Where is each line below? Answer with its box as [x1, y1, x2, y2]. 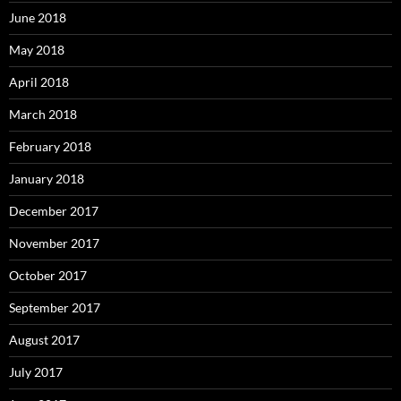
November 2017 [9, 235, 99, 252]
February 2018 [9, 139, 91, 155]
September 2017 [9, 300, 100, 316]
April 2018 [9, 74, 69, 90]
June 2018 [9, 10, 66, 26]
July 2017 [9, 364, 63, 380]
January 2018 [9, 171, 84, 187]
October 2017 [9, 268, 87, 284]
